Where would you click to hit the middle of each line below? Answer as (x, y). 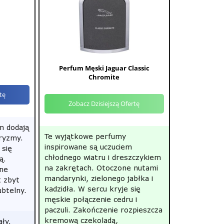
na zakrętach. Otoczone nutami (101, 168)
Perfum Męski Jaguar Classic (104, 68)
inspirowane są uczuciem (88, 147)
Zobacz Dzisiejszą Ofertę (104, 103)
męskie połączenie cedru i (90, 199)
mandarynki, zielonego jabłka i (98, 178)
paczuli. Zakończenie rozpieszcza (103, 210)
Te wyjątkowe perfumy (85, 136)
